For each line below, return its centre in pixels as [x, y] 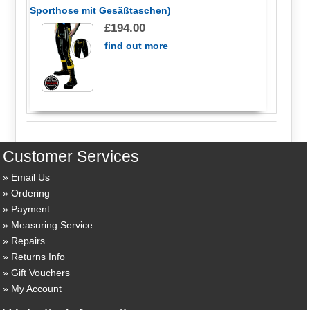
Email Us [31, 177]
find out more [137, 45]
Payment [31, 209]
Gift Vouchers [41, 272]
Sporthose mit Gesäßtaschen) [100, 10]
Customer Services [71, 157]
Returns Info [38, 256]
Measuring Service [52, 225]
